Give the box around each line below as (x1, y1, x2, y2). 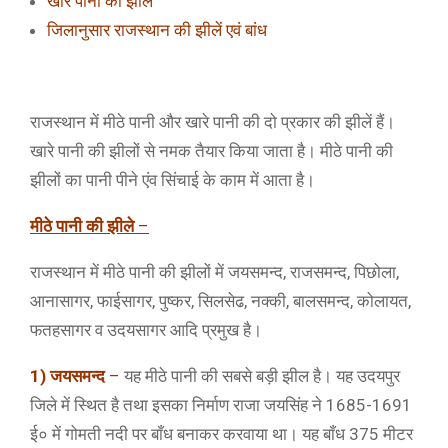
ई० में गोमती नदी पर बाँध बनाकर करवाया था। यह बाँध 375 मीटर (30, 424, 413, 444)
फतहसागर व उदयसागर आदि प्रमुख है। (30, 320, 262, 340)
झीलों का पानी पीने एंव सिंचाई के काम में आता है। (30, 170, 315, 190)
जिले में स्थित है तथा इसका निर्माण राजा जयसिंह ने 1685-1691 (30, 395, 412, 415)
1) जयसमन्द (30, 366, 105, 386)
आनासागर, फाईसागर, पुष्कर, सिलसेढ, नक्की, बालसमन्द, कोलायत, (30, 291, 411, 311)
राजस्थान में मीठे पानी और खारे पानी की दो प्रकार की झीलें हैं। (30, 112, 395, 132)
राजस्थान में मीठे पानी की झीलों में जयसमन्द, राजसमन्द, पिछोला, (30, 262, 399, 282)
